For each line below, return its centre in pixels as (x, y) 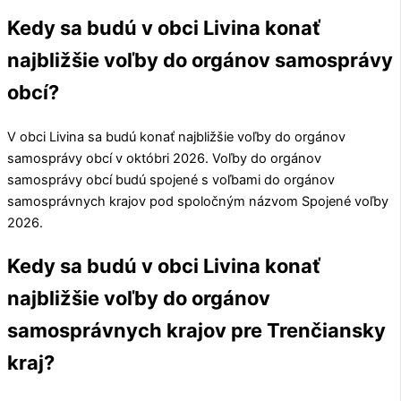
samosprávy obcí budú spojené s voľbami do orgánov (171, 179)
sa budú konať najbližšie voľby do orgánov (215, 137)
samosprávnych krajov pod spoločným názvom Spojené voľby (198, 201)
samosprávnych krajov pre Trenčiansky (196, 330)
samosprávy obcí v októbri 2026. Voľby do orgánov (164, 158)
